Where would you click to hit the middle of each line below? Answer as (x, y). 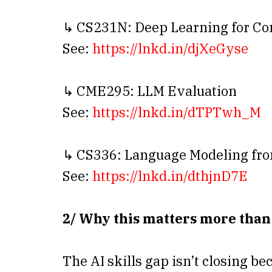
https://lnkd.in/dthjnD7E (170, 176)
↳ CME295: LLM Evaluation (150, 91)
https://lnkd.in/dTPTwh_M (177, 112)
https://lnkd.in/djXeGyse (170, 49)
